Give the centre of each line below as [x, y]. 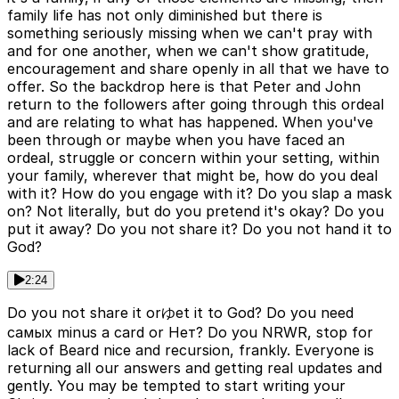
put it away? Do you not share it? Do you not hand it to [199, 229]
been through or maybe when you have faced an [176, 140]
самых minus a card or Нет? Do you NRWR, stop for [190, 333]
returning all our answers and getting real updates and [195, 368]
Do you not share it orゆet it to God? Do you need [180, 313]
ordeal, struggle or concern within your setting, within [193, 158]
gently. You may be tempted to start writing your [176, 386]
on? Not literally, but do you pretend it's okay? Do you [195, 212]
